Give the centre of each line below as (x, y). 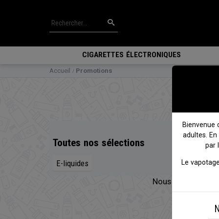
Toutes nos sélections (99, 143)
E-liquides (72, 164)
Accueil (60, 71)
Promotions (94, 71)
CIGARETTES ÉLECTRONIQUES (132, 55)
